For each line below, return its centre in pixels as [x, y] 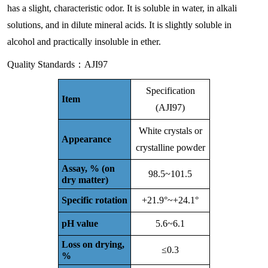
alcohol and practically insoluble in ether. [84, 41]
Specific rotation [95, 200]
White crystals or [170, 130]
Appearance [86, 139]
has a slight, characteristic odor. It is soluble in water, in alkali [122, 8]
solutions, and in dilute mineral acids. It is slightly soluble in [119, 25]
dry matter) [85, 179]
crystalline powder [170, 147]
